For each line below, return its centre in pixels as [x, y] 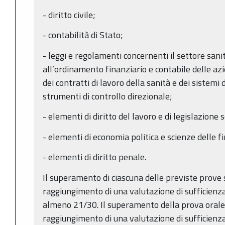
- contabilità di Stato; [83, 35]
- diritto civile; [69, 15]
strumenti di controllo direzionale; [107, 96]
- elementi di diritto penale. [94, 157]
